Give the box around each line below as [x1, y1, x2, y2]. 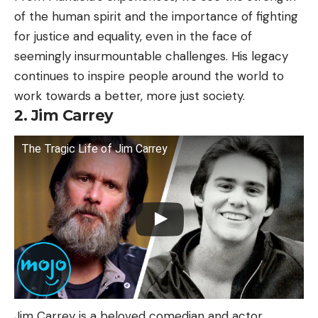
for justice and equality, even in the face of [14, 28, 252, 44]
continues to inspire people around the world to [14, 67, 284, 84]
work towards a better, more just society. [14, 87, 245, 104]
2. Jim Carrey [14, 106, 114, 124]
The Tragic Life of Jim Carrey [21, 142, 168, 155]
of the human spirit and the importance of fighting [14, 8, 298, 24]
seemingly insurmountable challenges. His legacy [14, 48, 288, 64]
